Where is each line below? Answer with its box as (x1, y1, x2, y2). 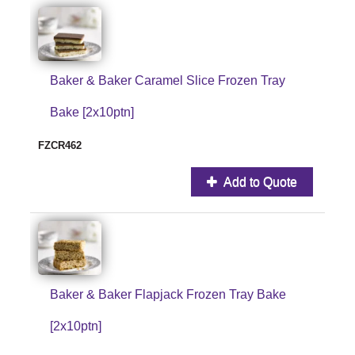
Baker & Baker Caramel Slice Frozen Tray (50, 73, 285, 87)
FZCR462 (38, 139, 82, 151)
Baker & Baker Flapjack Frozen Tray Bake (50, 287, 286, 301)
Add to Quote (221, 174, 297, 189)
